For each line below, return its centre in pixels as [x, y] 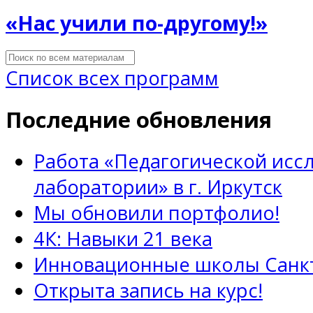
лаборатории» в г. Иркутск [158, 187]
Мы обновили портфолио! [156, 213]
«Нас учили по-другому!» [137, 23]
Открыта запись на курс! [148, 291]
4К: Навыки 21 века [123, 239]
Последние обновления [139, 120]
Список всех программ [112, 78]
